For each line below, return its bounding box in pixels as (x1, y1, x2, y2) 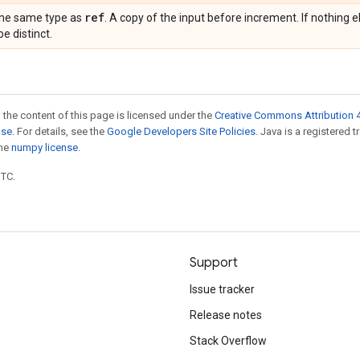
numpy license (11, 141, 78, 153)
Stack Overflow (190, 334, 267, 347)
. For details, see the (12, 125, 107, 137)
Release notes (190, 309, 262, 321)
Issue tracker (190, 283, 255, 296)
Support (190, 255, 238, 271)
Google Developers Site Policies (107, 125, 256, 137)
